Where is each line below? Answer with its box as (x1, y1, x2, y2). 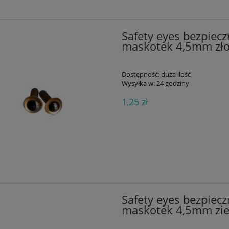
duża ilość (161, 70, 191, 79)
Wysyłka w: (121, 79, 155, 88)
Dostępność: (121, 70, 159, 79)
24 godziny (156, 79, 189, 88)
